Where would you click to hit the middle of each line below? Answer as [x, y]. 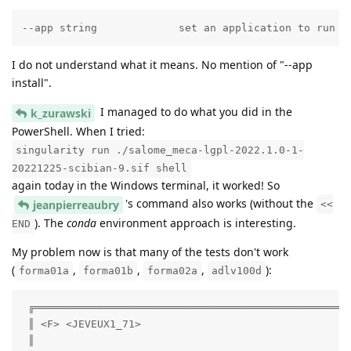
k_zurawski [61, 113]
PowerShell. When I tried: [78, 131]
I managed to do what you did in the [195, 112]
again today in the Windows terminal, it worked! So [146, 185]
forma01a [44, 270]
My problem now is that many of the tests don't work [150, 251]
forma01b [108, 270]
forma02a [172, 270]
